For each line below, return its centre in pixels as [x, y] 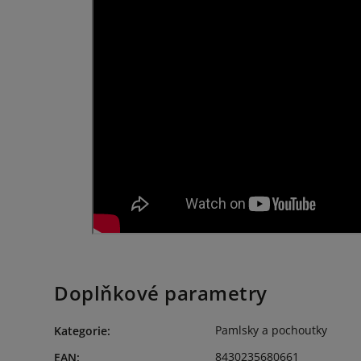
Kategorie [81, 330]
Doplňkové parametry [161, 293]
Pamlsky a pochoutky [271, 330]
